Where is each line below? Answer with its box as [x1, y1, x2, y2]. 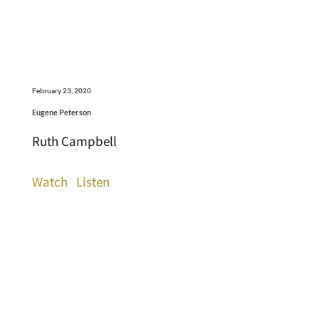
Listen [75, 172, 110, 190]
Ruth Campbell [31, 132, 117, 150]
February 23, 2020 [31, 85, 91, 95]
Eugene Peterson [31, 107, 91, 117]
